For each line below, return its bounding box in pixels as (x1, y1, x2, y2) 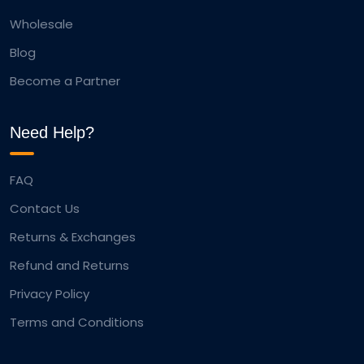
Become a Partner (10, 72, 120, 90)
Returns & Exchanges (10, 228, 136, 246)
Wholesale (10, 15, 73, 33)
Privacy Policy (10, 285, 89, 303)
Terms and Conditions (10, 314, 144, 331)
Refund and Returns (10, 257, 129, 275)
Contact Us (10, 200, 80, 218)
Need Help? (10, 123, 94, 142)
